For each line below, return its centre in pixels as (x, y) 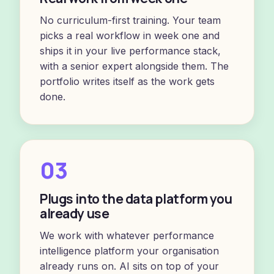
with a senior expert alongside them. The (134, 66)
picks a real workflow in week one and (130, 35)
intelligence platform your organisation (129, 251)
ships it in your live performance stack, (130, 51)
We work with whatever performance (127, 235)
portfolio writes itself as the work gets (127, 81)
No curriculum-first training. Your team (130, 20)
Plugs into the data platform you (136, 199)
